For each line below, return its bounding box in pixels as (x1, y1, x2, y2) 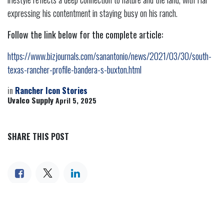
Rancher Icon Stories (15, 84, 87, 96)
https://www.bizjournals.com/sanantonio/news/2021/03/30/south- (7, 49, 211, 62)
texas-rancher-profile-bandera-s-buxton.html (7, 62, 141, 76)
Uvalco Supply (7, 93, 53, 106)
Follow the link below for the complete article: (7, 27, 163, 41)
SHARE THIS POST (7, 130, 69, 142)
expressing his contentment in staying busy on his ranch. (7, 6, 177, 19)
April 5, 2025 (55, 95, 96, 105)
